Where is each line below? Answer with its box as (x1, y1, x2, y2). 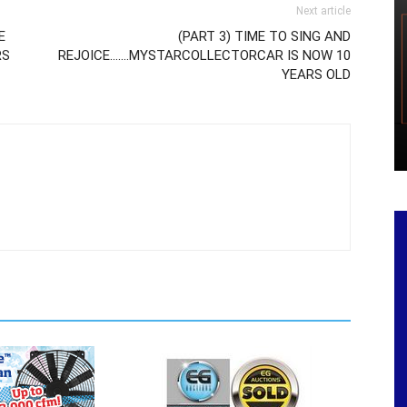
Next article (296, 5, 351, 17)
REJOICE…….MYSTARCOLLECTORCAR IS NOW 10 (58, 47, 351, 64)
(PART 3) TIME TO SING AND (178, 28, 351, 45)
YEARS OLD (282, 66, 351, 83)
